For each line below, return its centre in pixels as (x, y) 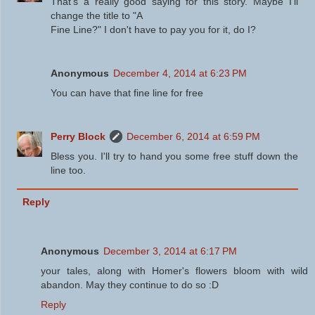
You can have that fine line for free (127, 93)
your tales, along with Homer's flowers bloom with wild (174, 271)
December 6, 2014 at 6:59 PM (194, 137)
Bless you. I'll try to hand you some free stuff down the (174, 156)
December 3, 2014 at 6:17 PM (170, 251)
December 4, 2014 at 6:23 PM (180, 73)
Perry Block (78, 137)
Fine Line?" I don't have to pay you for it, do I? (154, 30)
